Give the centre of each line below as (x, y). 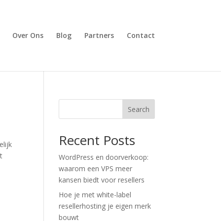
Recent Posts (97, 140)
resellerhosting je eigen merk (105, 206)
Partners (99, 35)
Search (138, 109)
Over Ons (28, 35)
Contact (141, 35)
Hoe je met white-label (95, 195)
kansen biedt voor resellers (102, 180)
